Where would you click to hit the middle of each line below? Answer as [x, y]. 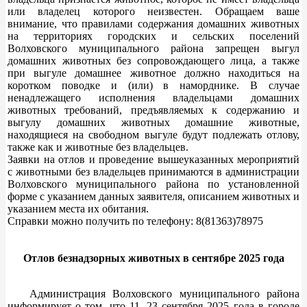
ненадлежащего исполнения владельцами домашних [153, 97]
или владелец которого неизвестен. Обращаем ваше [153, 11]
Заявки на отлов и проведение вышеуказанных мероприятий [153, 159]
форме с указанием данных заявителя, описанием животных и [153, 196]
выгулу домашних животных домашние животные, [153, 122]
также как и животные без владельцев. [98, 147]
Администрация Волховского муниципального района [153, 293]
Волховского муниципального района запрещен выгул [153, 48]
